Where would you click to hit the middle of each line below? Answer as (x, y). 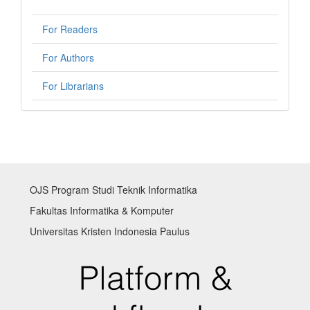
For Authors (68, 57)
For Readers (70, 29)
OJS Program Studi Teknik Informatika (113, 190)
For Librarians (73, 86)
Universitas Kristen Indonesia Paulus (110, 231)
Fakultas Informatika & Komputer (102, 210)
